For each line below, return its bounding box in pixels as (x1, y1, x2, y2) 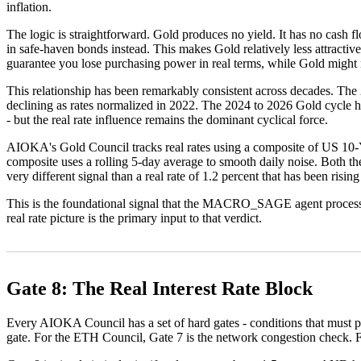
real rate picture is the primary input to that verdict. (6, 210, 262, 225)
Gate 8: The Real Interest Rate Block (6, 277, 313, 299)
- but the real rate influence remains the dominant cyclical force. (6, 112, 328, 127)
